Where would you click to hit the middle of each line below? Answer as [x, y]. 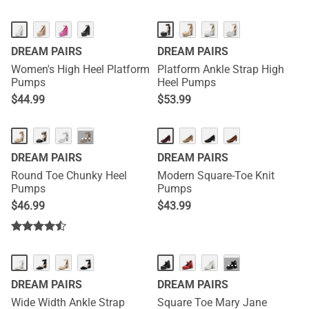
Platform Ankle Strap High [221, 69]
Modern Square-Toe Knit [216, 176]
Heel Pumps [187, 82]
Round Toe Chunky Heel [69, 176]
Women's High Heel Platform [80, 69]
